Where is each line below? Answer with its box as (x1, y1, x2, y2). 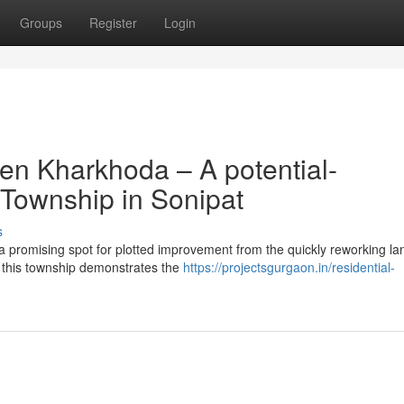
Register (89, 14, 137, 32)
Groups (20, 14, 62, 32)
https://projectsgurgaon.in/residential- (183, 258, 395, 276)
